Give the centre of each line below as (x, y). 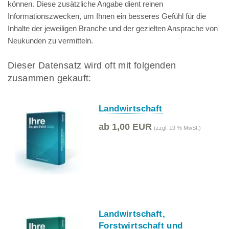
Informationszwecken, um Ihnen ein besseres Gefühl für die (107, 16)
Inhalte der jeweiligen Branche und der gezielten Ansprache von (113, 28)
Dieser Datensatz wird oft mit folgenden (92, 65)
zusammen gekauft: (50, 78)
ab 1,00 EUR (125, 127)
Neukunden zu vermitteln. (50, 40)
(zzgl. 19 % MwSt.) (177, 128)
